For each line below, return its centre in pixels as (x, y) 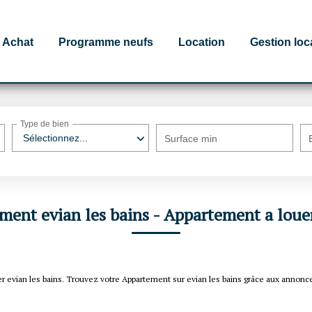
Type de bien (45, 124)
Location (202, 42)
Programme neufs (106, 42)
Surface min (191, 139)
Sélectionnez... (56, 138)
